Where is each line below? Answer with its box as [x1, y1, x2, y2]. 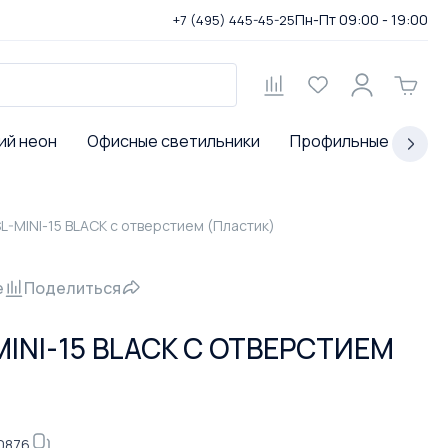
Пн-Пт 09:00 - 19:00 [295, 10, 428, 29]
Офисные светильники [87, 130, 260, 152]
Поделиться [24, 277, 121, 299]
